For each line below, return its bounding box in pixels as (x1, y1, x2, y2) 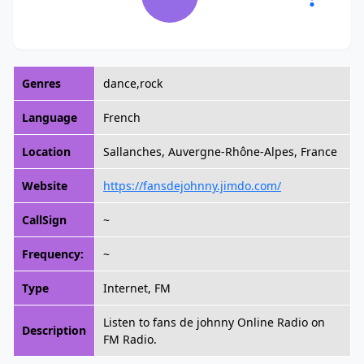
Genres (22, 76, 61, 91)
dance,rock (103, 76, 162, 91)
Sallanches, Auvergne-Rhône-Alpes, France (103, 144, 337, 159)
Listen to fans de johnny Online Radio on (103, 314, 325, 330)
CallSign (22, 212, 67, 227)
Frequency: (22, 246, 84, 262)
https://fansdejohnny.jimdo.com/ (103, 178, 281, 193)
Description (22, 323, 86, 338)
